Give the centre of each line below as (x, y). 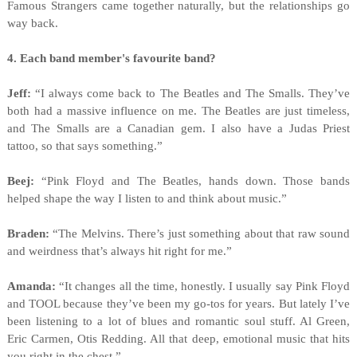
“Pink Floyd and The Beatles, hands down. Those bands (192, 181)
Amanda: (31, 286)
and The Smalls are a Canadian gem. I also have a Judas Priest (178, 128)
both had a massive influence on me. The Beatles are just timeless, (178, 111)
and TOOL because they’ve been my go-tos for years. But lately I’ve (178, 304)
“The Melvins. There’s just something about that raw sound (202, 233)
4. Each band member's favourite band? (111, 58)
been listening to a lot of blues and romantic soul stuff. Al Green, (178, 321)
